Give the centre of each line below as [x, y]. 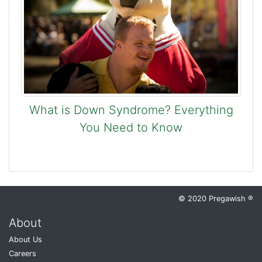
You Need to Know [131, 127]
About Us [25, 239]
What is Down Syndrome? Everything [131, 110]
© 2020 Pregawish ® [216, 198]
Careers [23, 253]
